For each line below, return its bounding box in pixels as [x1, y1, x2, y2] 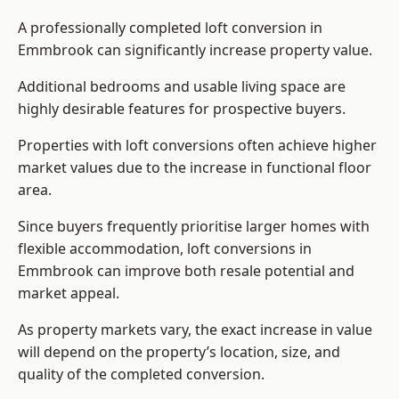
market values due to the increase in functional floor [18, 158, 371, 178]
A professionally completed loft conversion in [18, 18, 322, 38]
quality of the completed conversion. [18, 364, 265, 385]
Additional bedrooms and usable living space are [18, 77, 346, 97]
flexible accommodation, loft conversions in [18, 239, 312, 259]
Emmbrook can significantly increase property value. [18, 40, 372, 61]
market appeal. [18, 283, 119, 304]
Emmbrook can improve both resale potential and [18, 261, 354, 281]
